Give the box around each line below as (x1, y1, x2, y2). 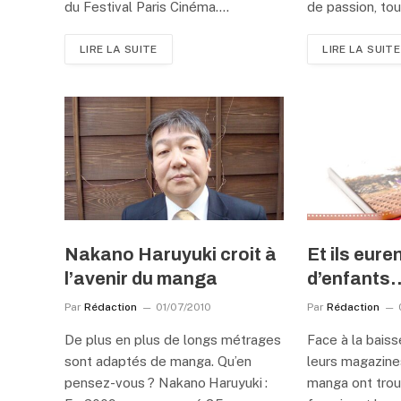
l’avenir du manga (64, 268, 218, 288)
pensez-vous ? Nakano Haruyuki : (64, 374, 268, 390)
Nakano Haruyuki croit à (64, 243, 277, 264)
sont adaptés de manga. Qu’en (64, 353, 252, 369)
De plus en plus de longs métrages (64, 331, 281, 347)
